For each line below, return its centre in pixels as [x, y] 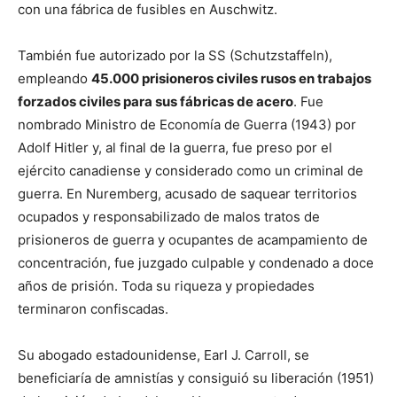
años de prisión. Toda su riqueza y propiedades [166, 286]
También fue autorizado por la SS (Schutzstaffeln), [175, 55]
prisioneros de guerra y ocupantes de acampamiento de [193, 240]
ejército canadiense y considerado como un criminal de [191, 171]
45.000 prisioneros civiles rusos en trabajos [231, 78]
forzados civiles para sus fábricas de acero [156, 101]
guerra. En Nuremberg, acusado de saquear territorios [187, 194]
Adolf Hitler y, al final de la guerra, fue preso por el [175, 148]
